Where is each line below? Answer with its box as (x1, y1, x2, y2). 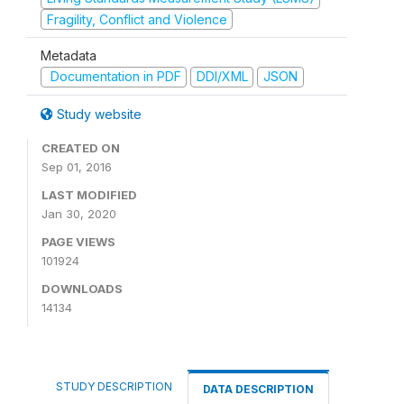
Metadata (41, 48, 96, 63)
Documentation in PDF (46, 69, 181, 84)
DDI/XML (196, 69, 248, 84)
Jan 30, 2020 (41, 206, 116, 221)
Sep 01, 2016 (41, 159, 112, 174)
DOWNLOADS (41, 280, 123, 296)
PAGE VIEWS (41, 234, 115, 249)
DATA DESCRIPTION (203, 381, 314, 396)
